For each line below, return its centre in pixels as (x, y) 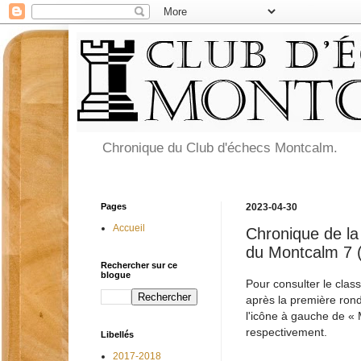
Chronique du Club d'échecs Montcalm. (220, 148)
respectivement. (286, 332)
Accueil (129, 228)
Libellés (117, 335)
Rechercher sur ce (139, 266)
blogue (116, 275)
